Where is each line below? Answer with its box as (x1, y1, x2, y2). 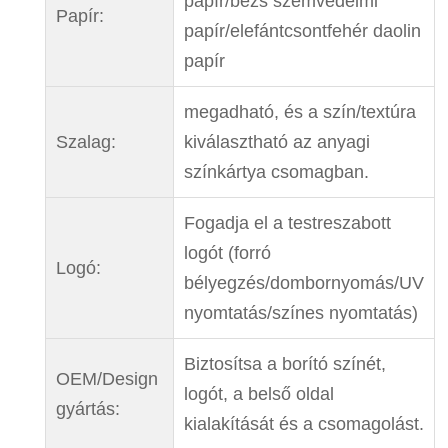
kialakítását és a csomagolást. (183, 413, 424, 434)
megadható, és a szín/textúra (183, 101, 416, 122)
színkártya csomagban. (183, 161, 369, 182)
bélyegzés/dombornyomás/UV (183, 272, 424, 293)
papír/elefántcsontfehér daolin (183, 20, 421, 41)
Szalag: (55, 131, 116, 152)
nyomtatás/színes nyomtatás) (183, 302, 418, 323)
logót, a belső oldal (183, 383, 334, 404)
